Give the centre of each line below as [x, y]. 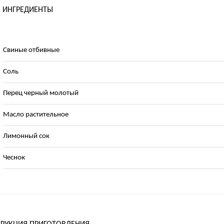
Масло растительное [35, 115]
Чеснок [14, 158]
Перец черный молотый [40, 93]
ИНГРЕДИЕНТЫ [28, 10]
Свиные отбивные [31, 50]
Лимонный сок [26, 136]
